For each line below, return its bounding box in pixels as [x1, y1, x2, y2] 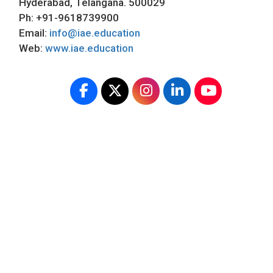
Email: [19, 27, 49, 40]
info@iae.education [49, 27, 140, 40]
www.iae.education [45, 42, 133, 55]
